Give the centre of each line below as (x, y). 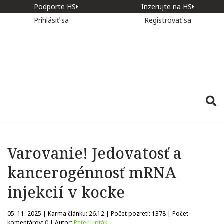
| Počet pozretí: (128, 214)
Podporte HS (55, 7)
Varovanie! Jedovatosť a (95, 153)
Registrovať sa (168, 20)
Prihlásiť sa (52, 20)
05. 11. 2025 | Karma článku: (48, 214)
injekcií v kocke (66, 192)
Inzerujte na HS (167, 7)
